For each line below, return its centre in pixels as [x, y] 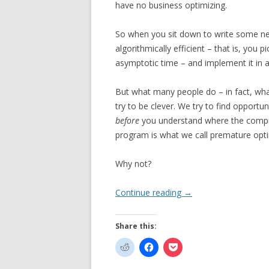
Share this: [136, 226]
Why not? [133, 164]
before [127, 120]
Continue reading [150, 192]
